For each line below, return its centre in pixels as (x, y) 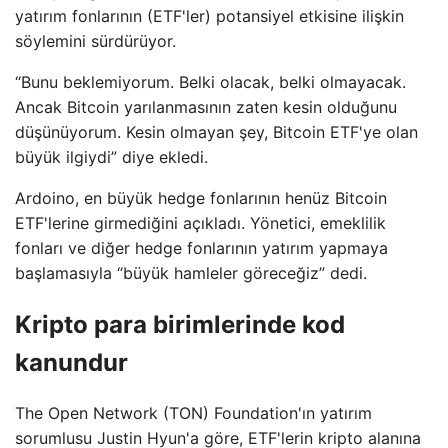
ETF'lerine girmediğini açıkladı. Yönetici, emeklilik (200, 222)
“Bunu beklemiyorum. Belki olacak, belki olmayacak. (210, 81)
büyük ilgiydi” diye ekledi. (111, 156)
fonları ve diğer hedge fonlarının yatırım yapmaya (201, 247)
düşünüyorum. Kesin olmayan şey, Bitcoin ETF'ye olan (216, 131)
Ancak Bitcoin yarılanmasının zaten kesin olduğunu (206, 106)
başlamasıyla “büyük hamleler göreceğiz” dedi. (191, 272)
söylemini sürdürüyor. (95, 40)
